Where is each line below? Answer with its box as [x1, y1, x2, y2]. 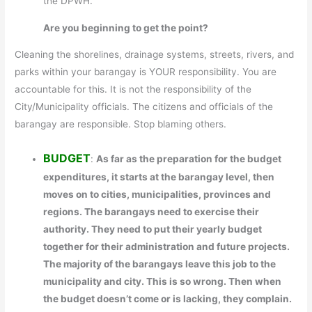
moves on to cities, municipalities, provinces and [43, 189, 272, 201]
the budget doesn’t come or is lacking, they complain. [43, 293, 292, 305]
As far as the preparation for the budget [96, 153, 282, 165]
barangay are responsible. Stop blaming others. [15, 118, 227, 130]
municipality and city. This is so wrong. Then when [43, 276, 282, 288]
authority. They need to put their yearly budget [43, 224, 263, 235]
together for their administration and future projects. [43, 241, 290, 253]
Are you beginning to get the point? [43, 22, 209, 33]
